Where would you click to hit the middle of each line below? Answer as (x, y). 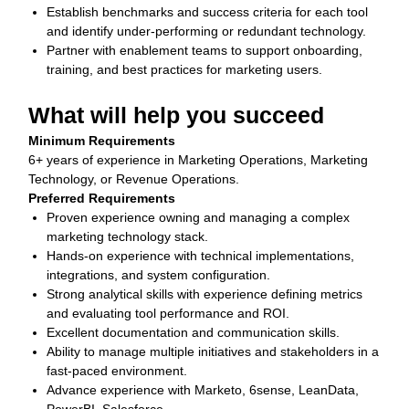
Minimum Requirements (102, 141)
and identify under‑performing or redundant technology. (208, 31)
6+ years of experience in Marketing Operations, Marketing (198, 160)
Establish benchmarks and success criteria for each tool (207, 12)
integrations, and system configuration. (158, 275)
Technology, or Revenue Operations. (136, 179)
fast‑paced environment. (117, 371)
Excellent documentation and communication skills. (193, 332)
